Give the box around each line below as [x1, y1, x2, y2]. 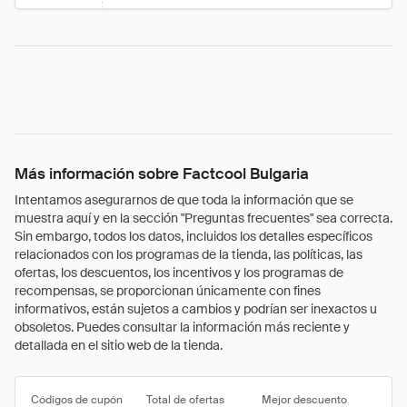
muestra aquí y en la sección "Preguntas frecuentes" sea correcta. [15, 210, 392, 226]
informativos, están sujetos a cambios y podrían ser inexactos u [15, 301, 377, 317]
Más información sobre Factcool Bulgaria [15, 164, 309, 184]
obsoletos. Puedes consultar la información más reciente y [15, 319, 350, 335]
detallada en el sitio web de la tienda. [15, 337, 223, 353]
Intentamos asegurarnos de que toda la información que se [15, 192, 353, 208]
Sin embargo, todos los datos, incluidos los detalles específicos [15, 228, 372, 244]
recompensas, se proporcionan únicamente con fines [15, 283, 321, 299]
